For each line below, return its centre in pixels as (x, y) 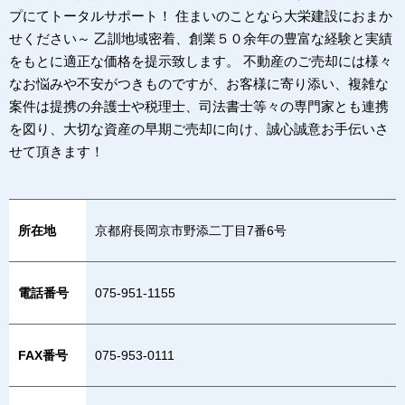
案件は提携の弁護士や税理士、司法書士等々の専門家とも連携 (199, 106)
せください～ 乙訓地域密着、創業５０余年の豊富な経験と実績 (201, 38)
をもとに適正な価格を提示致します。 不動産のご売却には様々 (201, 61)
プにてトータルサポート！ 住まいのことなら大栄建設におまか (201, 15)
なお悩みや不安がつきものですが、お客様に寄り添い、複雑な (199, 83)
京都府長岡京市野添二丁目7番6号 (191, 230)
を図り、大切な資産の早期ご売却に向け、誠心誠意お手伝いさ (199, 128)
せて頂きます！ (57, 151)
